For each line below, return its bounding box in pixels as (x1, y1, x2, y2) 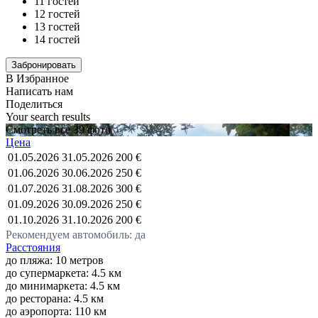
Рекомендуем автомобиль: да (6, 228, 146, 241)
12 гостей (34, 7, 80, 20)
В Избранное (6, 72, 69, 84)
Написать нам (6, 84, 73, 97)
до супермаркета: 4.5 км (6, 266, 121, 279)
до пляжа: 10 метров (6, 253, 104, 266)
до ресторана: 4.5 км (6, 292, 104, 305)
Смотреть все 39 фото (6, 123, 111, 136)
